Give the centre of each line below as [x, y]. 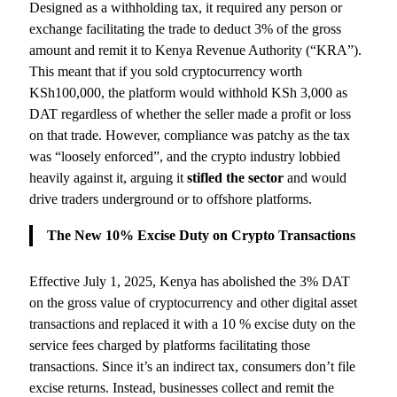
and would [315, 178]
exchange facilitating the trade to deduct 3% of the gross [186, 29]
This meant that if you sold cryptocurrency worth [166, 72]
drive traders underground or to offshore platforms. [171, 199]
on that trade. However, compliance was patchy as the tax [190, 136]
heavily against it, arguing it [109, 178]
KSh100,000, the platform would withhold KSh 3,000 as [189, 93]
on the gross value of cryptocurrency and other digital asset [194, 302]
